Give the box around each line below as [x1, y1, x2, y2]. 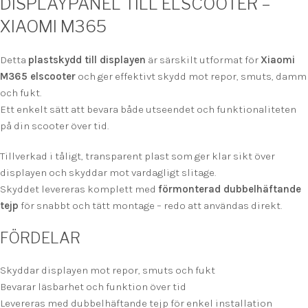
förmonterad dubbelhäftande [158, 183, 301, 196]
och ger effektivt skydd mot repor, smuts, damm [76, 70, 307, 83]
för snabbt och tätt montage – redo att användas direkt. [19, 199, 282, 212]
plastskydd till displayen [28, 54, 146, 67]
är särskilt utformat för [146, 54, 261, 67]
